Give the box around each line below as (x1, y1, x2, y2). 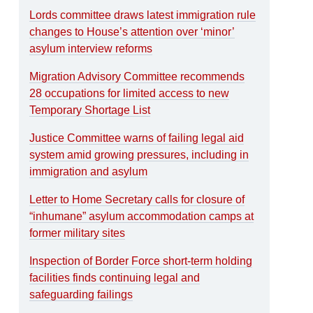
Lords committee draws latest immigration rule (29, 8, 256, 21)
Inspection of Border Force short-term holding (29, 254, 253, 267)
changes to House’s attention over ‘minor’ (29, 25, 235, 38)
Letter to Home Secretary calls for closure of (29, 193, 245, 205)
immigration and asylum (29, 165, 148, 177)
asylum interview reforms (29, 42, 153, 54)
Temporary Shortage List (29, 103, 151, 116)
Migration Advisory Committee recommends (29, 70, 245, 82)
